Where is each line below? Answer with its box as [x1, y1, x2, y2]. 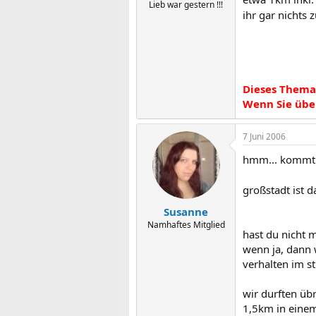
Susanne [164, 204, 208, 219]
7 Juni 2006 [243, 130, 286, 142]
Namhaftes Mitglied [147, 218, 225, 231]
